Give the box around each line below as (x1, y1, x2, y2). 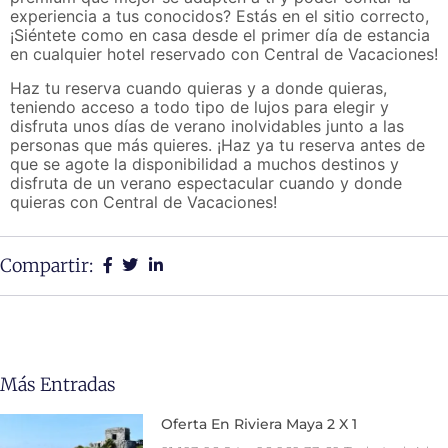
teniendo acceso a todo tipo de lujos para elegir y (10, 96, 389, 117)
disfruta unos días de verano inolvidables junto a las (10, 115, 404, 136)
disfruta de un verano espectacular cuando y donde (10, 172, 402, 193)
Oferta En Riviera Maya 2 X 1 (161, 415, 358, 434)
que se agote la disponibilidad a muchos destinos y (10, 153, 399, 174)
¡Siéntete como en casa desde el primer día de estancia (10, 25, 430, 46)
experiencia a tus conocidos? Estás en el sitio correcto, (10, 6, 429, 27)
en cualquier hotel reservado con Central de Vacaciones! (10, 44, 438, 65)
